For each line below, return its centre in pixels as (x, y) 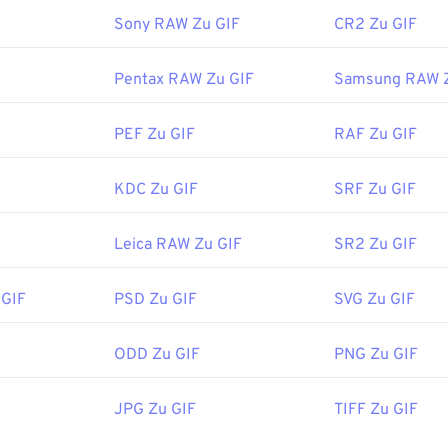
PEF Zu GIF (154, 135)
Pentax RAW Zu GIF (184, 80)
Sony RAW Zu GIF (177, 25)
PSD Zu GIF (155, 300)
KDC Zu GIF (156, 190)
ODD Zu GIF (157, 355)
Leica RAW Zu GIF (178, 245)
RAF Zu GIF (375, 135)
